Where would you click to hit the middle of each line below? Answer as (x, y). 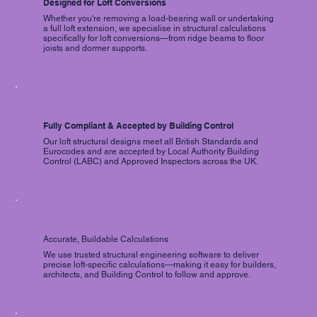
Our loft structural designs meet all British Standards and (151, 141)
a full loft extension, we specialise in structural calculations (155, 28)
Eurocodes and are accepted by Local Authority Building (151, 151)
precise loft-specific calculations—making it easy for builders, (160, 264)
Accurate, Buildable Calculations (106, 239)
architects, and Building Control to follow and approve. (147, 274)
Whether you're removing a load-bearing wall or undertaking (159, 18)
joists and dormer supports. (96, 48)
